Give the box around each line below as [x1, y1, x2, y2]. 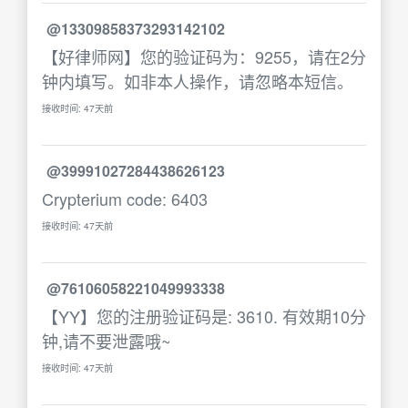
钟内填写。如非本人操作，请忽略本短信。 [42, 69, 353, 93]
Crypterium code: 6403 [42, 187, 208, 210]
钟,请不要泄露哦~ [42, 329, 171, 352]
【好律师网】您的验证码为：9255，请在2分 [42, 45, 366, 68]
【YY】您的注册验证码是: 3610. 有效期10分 [42, 304, 366, 328]
